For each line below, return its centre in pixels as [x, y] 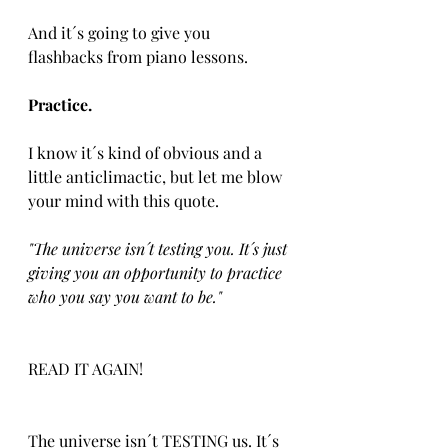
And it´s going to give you [121, 32]
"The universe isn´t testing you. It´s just [159, 248]
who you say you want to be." [125, 296]
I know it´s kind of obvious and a [147, 152]
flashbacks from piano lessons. [138, 56]
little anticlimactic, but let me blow [157, 176]
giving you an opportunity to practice [157, 272]
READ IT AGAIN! [85, 368]
